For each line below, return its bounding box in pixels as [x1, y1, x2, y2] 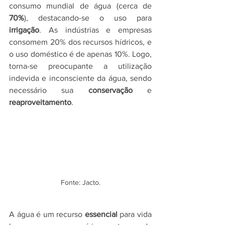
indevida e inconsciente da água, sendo [9, 74, 152, 82]
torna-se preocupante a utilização [9, 62, 152, 70]
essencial [84, 209, 118, 218]
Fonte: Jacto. [60, 178, 100, 186]
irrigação [9, 26, 39, 34]
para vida [117, 209, 152, 218]
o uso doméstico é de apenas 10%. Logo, [9, 50, 152, 58]
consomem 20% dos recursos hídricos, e [9, 38, 152, 46]
